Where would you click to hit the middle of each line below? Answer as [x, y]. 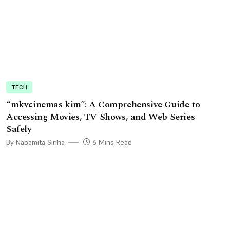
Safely [20, 129]
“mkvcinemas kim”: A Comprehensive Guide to [103, 105]
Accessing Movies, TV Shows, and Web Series [101, 117]
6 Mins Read [111, 142]
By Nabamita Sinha [35, 142]
